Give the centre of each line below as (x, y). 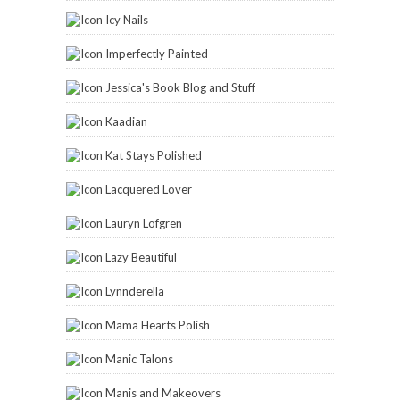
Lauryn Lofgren (144, 224)
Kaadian (126, 122)
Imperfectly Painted (157, 54)
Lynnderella (135, 292)
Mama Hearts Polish (158, 325)
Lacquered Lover (149, 190)
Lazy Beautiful (141, 258)
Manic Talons (139, 359)
